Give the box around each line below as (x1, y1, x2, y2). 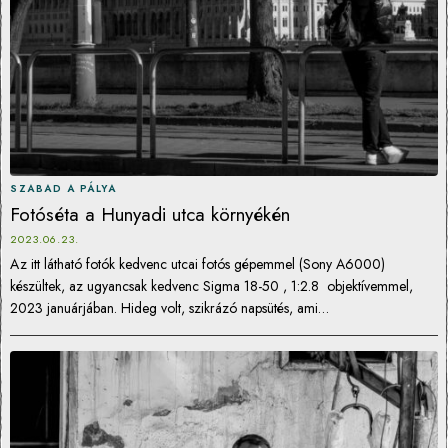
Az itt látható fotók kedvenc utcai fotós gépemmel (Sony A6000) (10, 254, 385, 274)
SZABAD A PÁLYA (10, 181, 116, 196)
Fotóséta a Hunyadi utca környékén (10, 201, 290, 228)
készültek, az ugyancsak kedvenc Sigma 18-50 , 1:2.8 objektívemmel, (10, 276, 413, 296)
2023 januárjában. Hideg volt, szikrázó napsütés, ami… (10, 298, 329, 318)
